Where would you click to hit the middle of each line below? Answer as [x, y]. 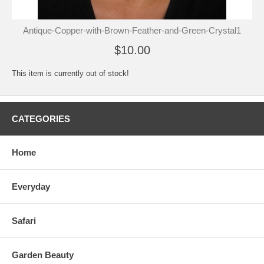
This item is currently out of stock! [70, 73]
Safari [24, 221]
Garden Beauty [43, 255]
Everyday [31, 187]
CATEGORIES [41, 119]
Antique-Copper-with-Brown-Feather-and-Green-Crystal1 [132, 30]
